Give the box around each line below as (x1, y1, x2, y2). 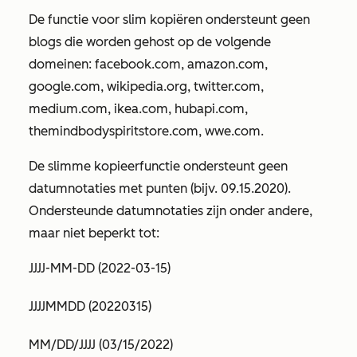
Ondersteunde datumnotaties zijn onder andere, (29, 203, 312, 218)
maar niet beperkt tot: (29, 226, 159, 241)
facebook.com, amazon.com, (95, 57, 268, 72)
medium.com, (29, 101, 114, 116)
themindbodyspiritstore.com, (29, 124, 205, 139)
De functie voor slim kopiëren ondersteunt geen (29, 12, 310, 27)
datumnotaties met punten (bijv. (29, 181, 221, 196)
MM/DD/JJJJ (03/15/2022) (29, 337, 173, 352)
